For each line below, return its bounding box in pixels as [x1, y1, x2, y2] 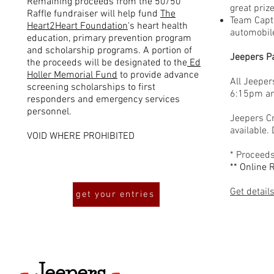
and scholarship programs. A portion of [27, 45, 192, 57]
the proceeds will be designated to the [27, 57, 187, 69]
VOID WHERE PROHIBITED [27, 130, 135, 143]
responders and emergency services [27, 94, 180, 106]
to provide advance [117, 69, 199, 81]
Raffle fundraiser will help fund [27, 8, 160, 20]
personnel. [27, 106, 74, 118]
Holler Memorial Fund [27, 69, 117, 81]
